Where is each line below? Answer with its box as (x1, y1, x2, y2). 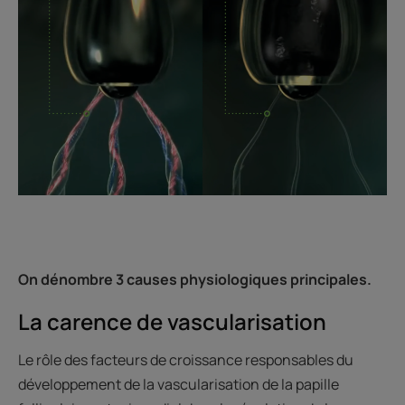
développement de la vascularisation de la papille (18, 373, 339, 394)
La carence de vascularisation (18, 306, 326, 336)
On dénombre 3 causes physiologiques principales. (18, 268, 372, 289)
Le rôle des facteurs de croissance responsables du (18, 349, 353, 370)
